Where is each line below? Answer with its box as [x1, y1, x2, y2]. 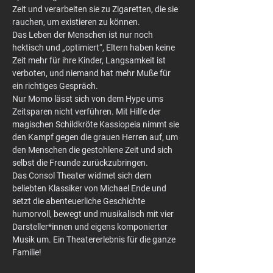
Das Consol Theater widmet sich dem [12, 171, 153, 180]
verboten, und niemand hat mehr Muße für [12, 68, 172, 78]
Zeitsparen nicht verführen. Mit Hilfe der [12, 107, 163, 116]
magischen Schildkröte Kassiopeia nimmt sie [12, 119, 181, 129]
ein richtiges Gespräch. [12, 81, 98, 91]
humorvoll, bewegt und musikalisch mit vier [12, 209, 175, 219]
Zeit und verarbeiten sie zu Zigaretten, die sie [12, 4, 180, 14]
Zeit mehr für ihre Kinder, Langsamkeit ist [12, 55, 168, 65]
